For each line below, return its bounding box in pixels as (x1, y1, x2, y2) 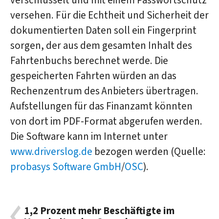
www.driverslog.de (10, 144, 92, 159)
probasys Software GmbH (10, 159, 121, 174)
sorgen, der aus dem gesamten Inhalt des (10, 38, 192, 53)
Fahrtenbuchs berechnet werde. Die (10, 53, 168, 68)
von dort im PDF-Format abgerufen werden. (10, 114, 202, 129)
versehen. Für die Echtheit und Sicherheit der (10, 8, 209, 22)
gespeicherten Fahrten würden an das (10, 68, 176, 83)
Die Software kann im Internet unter (10, 129, 168, 144)
